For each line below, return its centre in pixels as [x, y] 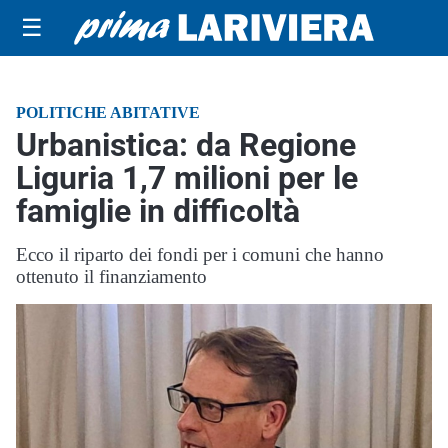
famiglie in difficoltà [158, 211]
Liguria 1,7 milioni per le [187, 178]
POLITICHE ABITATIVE [108, 112]
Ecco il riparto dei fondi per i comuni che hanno [200, 254]
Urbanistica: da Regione [186, 145]
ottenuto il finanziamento [111, 276]
